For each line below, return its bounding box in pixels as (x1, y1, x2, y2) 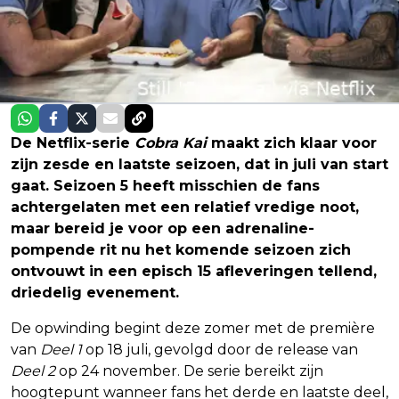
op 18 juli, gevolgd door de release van (82, 340, 358, 358)
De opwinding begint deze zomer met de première (11, 319, 375, 337)
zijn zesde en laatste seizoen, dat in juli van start (11, 155, 388, 173)
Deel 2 (11, 362, 55, 379)
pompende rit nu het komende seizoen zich (11, 240, 351, 258)
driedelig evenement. (11, 283, 179, 301)
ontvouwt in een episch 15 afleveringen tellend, (11, 262, 377, 280)
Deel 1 (40, 340, 82, 358)
